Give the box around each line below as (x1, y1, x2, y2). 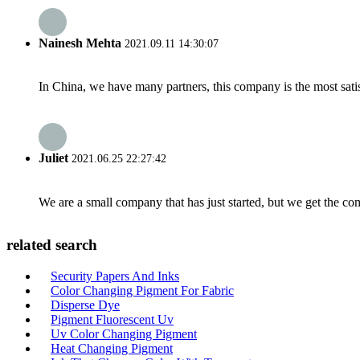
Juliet (39, 151, 68, 166)
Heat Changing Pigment (51, 342, 173, 355)
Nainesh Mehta (39, 35, 121, 50)
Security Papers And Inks (51, 269, 179, 283)
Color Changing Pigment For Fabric (51, 284, 234, 297)
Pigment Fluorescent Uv (51, 313, 174, 326)
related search (6, 236, 97, 254)
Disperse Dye (51, 298, 120, 312)
